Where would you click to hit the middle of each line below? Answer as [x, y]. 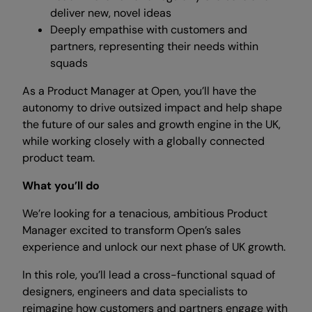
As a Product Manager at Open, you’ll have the [139, 91]
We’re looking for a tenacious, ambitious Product [145, 213]
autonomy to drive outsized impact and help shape [152, 108]
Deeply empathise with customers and [149, 30]
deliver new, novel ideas [111, 13]
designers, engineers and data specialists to [135, 291]
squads [69, 63]
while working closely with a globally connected [143, 141]
